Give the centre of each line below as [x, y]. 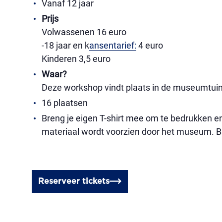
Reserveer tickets [74, 181]
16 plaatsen [65, 103]
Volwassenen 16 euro [84, 32]
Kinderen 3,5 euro [76, 59]
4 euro [150, 45]
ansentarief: [113, 45]
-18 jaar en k [65, 45]
